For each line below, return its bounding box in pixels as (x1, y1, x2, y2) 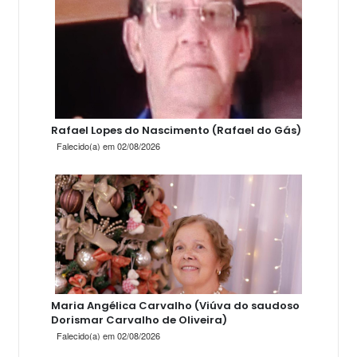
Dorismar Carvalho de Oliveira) (51, 312, 227, 328)
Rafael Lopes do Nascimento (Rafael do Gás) (51, 123, 301, 138)
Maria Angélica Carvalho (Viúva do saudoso (51, 298, 300, 313)
